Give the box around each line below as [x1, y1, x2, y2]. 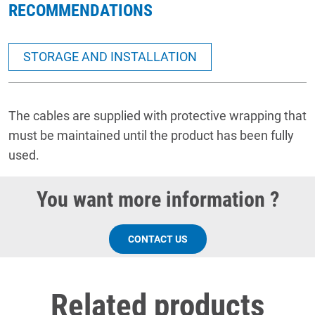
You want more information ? [36, 187, 279, 212]
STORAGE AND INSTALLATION [23, 49, 197, 65]
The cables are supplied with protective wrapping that [8, 108, 307, 124]
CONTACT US [127, 233, 188, 245]
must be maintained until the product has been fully [8, 128, 294, 143]
